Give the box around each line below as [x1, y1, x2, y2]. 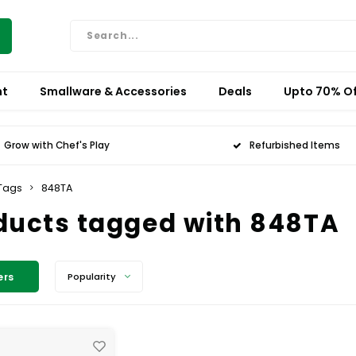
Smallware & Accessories [40, 83, 187, 99]
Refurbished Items [250, 138, 341, 152]
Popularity [67, 270, 116, 283]
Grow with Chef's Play [3, 138, 110, 152]
